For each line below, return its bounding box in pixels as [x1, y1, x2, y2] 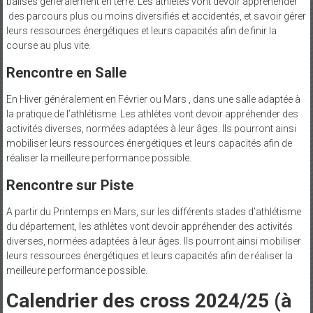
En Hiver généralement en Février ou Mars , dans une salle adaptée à [6, 93, 300, 105]
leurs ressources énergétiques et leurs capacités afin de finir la [6, 24, 277, 36]
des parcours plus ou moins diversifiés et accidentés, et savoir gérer [6, 10, 306, 22]
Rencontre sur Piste [6, 176, 133, 194]
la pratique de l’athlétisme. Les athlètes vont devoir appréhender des [6, 108, 298, 119]
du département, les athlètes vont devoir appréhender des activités [6, 220, 293, 232]
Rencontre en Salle [6, 64, 126, 81]
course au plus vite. [6, 39, 91, 51]
